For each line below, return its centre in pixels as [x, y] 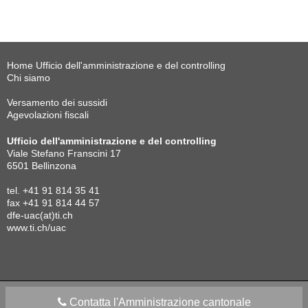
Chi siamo [29, 78]
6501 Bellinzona [42, 166]
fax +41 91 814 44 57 [53, 203]
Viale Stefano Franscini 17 [64, 153]
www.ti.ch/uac [36, 228]
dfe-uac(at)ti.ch [40, 215]
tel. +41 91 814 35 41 [53, 190]
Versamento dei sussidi [57, 102]
